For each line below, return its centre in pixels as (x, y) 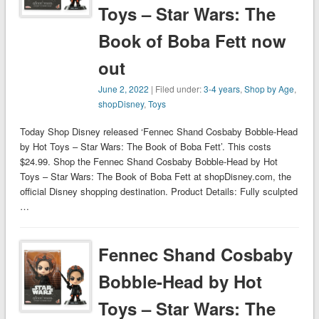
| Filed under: (177, 89)
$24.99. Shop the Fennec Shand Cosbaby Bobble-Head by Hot (148, 162)
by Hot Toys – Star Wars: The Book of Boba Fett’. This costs (145, 147)
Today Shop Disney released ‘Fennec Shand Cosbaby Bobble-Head (158, 132)
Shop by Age (270, 89)
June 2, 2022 (124, 89)
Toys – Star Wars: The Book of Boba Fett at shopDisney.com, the (155, 177)
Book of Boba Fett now (193, 41)
